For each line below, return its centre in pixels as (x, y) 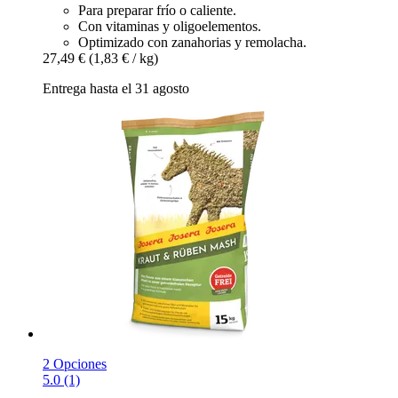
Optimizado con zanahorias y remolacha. (192, 42)
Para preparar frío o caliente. (157, 10)
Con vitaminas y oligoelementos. (170, 26)
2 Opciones (75, 363)
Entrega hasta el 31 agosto (116, 88)
